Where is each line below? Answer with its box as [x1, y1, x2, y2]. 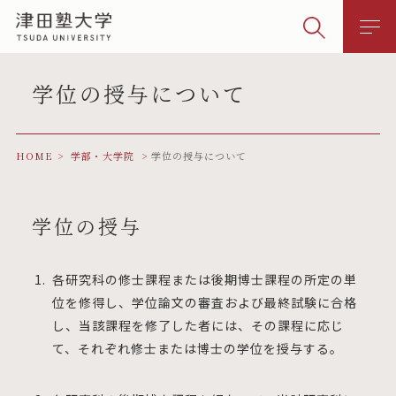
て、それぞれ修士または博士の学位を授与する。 [51, 339, 343, 357]
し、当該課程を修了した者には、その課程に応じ [51, 316, 344, 334]
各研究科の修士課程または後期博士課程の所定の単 [51, 270, 357, 288]
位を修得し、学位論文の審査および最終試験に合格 [51, 293, 357, 311]
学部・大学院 [70, 148, 134, 163]
